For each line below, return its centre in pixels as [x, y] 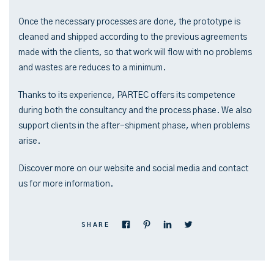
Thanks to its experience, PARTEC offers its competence [127, 95]
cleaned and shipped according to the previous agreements [133, 37]
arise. [29, 141]
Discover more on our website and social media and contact [133, 168]
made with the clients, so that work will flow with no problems [135, 52]
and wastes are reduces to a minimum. [92, 68]
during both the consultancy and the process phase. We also [135, 110]
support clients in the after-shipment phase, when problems [134, 126]
